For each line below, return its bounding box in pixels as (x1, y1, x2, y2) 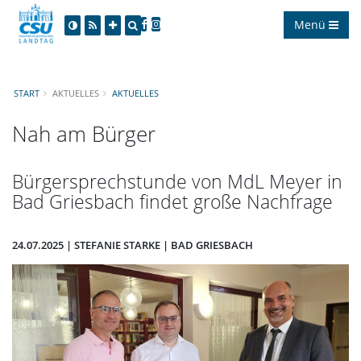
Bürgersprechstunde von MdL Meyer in (12, 168, 342, 194)
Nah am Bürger (12, 118, 156, 148)
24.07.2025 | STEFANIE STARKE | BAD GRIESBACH (12, 237, 253, 252)
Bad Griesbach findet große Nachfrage (12, 188, 333, 214)
